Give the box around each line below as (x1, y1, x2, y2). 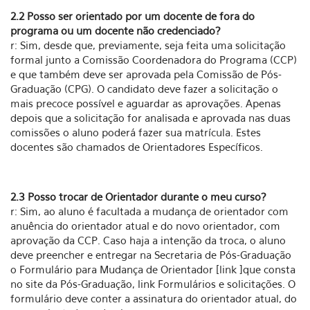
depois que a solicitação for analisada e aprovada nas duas (10, 111, 291, 124)
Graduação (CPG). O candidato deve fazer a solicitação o (10, 82, 278, 95)
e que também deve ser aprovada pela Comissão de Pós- (10, 68, 282, 80)
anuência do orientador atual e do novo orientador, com (10, 219, 280, 232)
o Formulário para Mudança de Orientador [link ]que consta (10, 263, 295, 275)
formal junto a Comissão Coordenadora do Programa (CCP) (10, 53, 297, 66)
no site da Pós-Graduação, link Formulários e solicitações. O (10, 277, 295, 290)
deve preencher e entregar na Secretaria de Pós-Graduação (10, 248, 291, 261)
